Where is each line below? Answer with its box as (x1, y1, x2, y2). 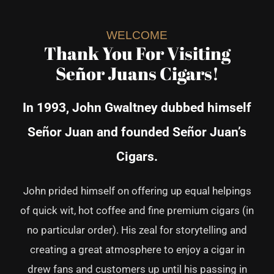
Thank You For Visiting (43, 40, 231, 65)
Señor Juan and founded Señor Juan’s (28, 124, 246, 140)
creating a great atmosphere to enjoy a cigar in (29, 243, 245, 256)
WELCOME (106, 28, 168, 42)
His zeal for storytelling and (121, 224, 247, 237)
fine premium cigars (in (148, 204, 254, 217)
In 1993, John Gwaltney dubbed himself (23, 100, 251, 116)
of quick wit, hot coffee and (20, 204, 148, 217)
